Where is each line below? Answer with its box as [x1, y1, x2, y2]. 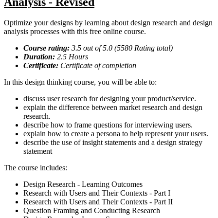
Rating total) [132, 44, 173, 53]
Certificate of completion [58, 61, 136, 70]
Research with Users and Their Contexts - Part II [23, 198, 173, 206]
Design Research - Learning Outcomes [23, 180, 143, 189]
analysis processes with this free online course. [4, 27, 146, 36]
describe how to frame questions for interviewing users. [23, 121, 193, 129]
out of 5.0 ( [81, 44, 117, 53]
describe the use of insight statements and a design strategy [23, 138, 202, 147]
